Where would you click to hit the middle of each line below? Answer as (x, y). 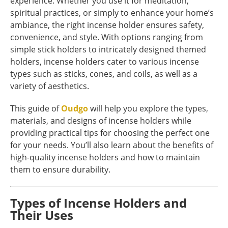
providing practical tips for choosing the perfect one (110, 133)
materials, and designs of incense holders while (101, 120)
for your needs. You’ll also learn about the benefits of (112, 145)
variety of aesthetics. (50, 86)
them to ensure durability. (60, 169)
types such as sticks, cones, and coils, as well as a (104, 74)
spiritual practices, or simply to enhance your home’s (112, 12)
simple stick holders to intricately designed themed (108, 49)
